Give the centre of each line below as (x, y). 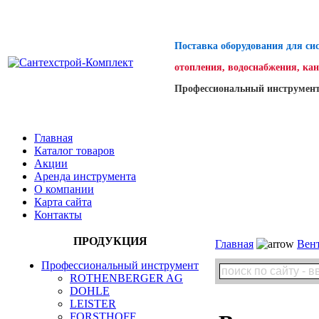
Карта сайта (63, 202)
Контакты (58, 215)
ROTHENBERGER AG (126, 278)
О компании (64, 189)
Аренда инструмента (85, 176)
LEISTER (93, 304)
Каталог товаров (74, 151)
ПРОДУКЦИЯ (110, 241)
